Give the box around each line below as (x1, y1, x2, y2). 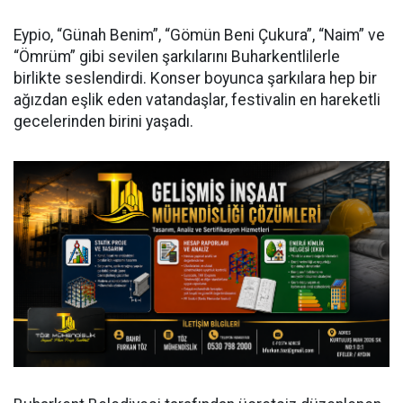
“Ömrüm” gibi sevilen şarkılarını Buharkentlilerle (13, 47, 340, 66)
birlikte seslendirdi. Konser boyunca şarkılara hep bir (13, 68, 377, 87)
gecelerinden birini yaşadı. (13, 112, 193, 130)
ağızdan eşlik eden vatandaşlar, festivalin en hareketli (13, 90, 381, 109)
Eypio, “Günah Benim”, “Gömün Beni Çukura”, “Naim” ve (13, 25, 385, 44)
